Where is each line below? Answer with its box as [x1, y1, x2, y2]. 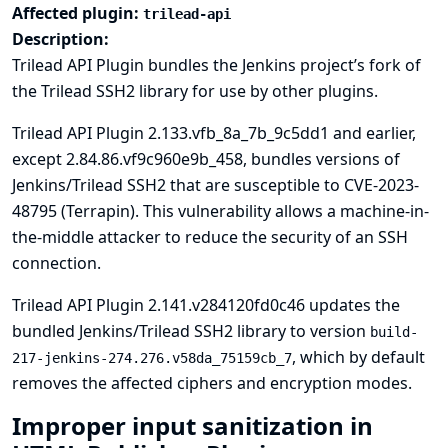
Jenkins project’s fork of [242, 54, 421, 76]
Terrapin [66, 200, 130, 222]
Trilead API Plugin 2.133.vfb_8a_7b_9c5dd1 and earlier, [12, 122, 416, 144]
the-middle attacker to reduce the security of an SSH [12, 226, 408, 248]
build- [370, 324, 418, 340]
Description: [12, 28, 109, 50]
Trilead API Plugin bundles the [12, 54, 242, 76]
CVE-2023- [344, 174, 419, 196]
